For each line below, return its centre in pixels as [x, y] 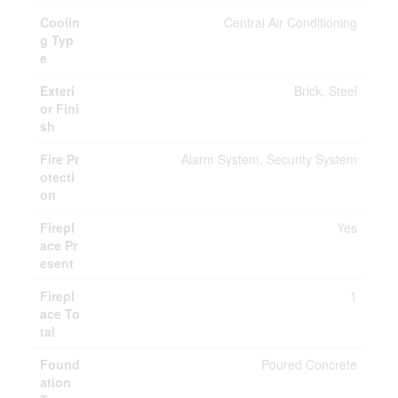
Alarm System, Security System [270, 159]
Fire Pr [60, 159]
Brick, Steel [326, 91]
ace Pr [59, 245]
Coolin [60, 22]
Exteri [58, 91]
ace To [60, 314]
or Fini [60, 108]
